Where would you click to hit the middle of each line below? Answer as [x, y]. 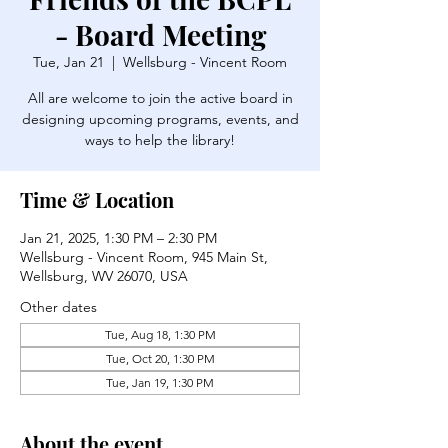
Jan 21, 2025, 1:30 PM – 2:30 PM [118, 238]
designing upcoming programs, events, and [160, 119]
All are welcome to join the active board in [160, 98]
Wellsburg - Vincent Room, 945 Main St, [144, 257]
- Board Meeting [160, 34]
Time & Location [97, 199]
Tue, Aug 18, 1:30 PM [160, 334]
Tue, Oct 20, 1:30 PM [160, 358]
